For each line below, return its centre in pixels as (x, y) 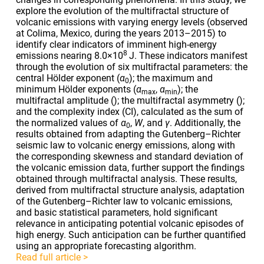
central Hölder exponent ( (67, 78)
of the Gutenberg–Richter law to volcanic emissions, (124, 201)
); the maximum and (171, 78)
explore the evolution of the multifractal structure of (122, 11)
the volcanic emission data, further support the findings (130, 167)
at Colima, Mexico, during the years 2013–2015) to (121, 33)
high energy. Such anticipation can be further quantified (131, 235)
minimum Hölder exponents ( (76, 89)
